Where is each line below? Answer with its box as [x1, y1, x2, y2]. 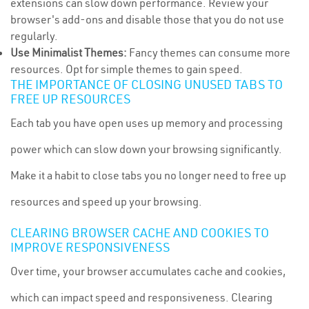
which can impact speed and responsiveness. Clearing [10, 290, 272, 304]
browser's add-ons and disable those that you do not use [10, 12, 284, 26]
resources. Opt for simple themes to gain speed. [10, 62, 243, 76]
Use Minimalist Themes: [10, 46, 127, 59]
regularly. [10, 29, 58, 43]
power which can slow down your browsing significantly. [10, 142, 282, 156]
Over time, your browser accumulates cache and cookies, [10, 264, 286, 278]
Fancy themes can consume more [127, 46, 290, 59]
